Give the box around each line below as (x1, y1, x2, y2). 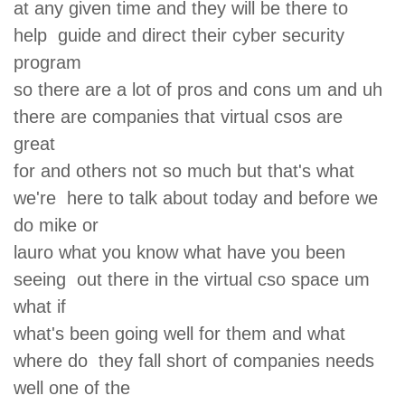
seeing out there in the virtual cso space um (14, 268, 370, 289)
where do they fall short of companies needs (14, 350, 374, 371)
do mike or (14, 214, 109, 235)
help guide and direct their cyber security (14, 24, 344, 45)
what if (14, 296, 77, 316)
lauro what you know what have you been (14, 241, 345, 262)
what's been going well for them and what (14, 323, 345, 344)
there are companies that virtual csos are (14, 106, 343, 127)
